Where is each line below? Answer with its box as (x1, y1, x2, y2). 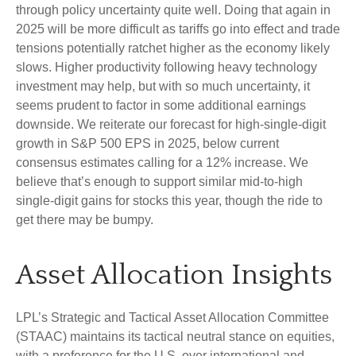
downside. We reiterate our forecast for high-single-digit (16, 118, 326, 132)
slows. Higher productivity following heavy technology (16, 60, 317, 75)
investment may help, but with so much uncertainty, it (16, 79, 310, 94)
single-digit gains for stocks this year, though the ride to (16, 194, 323, 208)
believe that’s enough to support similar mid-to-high (16, 175, 303, 189)
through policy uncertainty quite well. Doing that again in (16, 3, 331, 17)
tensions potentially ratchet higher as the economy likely (16, 41, 330, 56)
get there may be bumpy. (16, 213, 153, 227)
